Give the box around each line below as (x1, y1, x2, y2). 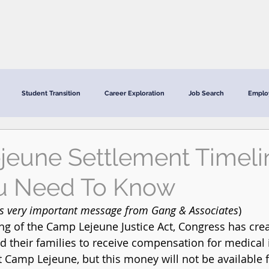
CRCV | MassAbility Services (88, 29, 182, 38)
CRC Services (10, 29, 56, 38)
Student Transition (22, 89, 80, 97)
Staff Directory (214, 29, 260, 38)
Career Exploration (104, 89, 165, 97)
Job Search (189, 89, 224, 97)
